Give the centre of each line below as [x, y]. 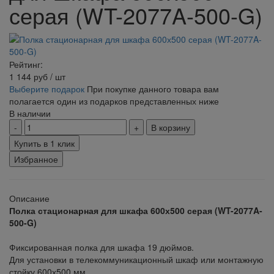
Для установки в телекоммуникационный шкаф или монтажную [136, 260]
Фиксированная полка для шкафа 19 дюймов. [106, 247]
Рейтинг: [26, 65]
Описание [29, 198]
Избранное [36, 159]
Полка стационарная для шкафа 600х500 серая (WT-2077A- [136, 211]
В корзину [171, 128]
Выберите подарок [47, 89]
